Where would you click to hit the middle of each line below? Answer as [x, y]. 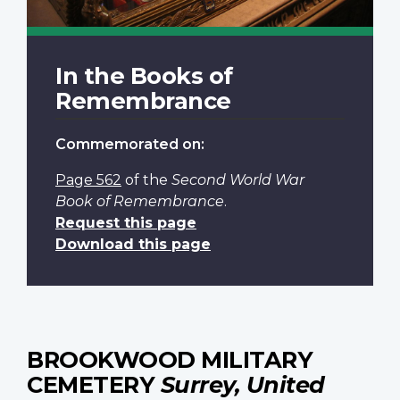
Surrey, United [242, 384]
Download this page [133, 244]
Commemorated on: [130, 144]
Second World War [238, 179]
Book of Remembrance [140, 201]
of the [146, 179]
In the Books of [144, 75]
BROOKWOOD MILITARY [170, 359]
